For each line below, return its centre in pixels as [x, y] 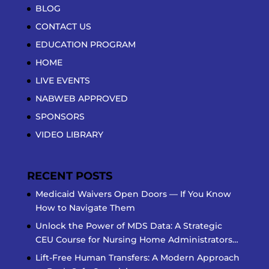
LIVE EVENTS [62, 80]
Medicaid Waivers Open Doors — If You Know [133, 194]
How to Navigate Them [85, 207]
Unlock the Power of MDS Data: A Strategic [128, 225]
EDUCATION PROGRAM [85, 44]
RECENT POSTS [69, 176]
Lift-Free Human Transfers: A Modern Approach [137, 257]
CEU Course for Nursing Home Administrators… [137, 239]
